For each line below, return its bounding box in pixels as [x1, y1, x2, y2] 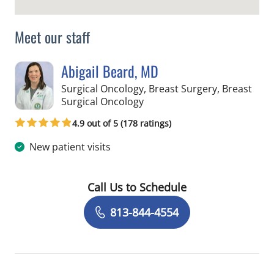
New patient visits [29, 139, 111, 154]
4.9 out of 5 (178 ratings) [72, 117, 171, 129]
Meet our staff [15, 26, 90, 48]
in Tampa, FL [143, 94, 201, 108]
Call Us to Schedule [87, 179, 187, 194]
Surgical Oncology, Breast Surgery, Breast [61, 82, 252, 95]
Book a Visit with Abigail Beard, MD [136, 202, 264, 217]
